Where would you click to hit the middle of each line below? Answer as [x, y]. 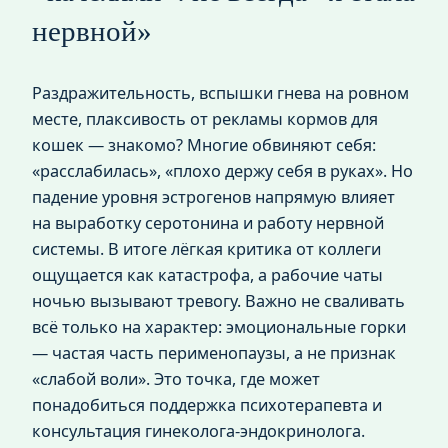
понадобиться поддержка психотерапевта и [207, 405]
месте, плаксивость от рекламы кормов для [205, 119]
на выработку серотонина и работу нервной [208, 223]
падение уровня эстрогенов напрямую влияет [213, 197]
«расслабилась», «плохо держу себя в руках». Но [222, 171]
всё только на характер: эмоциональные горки [219, 327]
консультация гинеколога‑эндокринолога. [198, 431]
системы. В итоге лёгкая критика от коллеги [206, 249]
